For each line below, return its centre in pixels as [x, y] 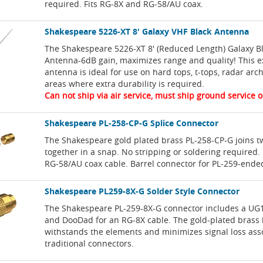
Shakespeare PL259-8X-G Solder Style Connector [142, 191]
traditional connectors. [90, 244]
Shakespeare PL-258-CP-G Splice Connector [132, 123]
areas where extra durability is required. [125, 84]
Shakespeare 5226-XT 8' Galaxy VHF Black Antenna [147, 32]
